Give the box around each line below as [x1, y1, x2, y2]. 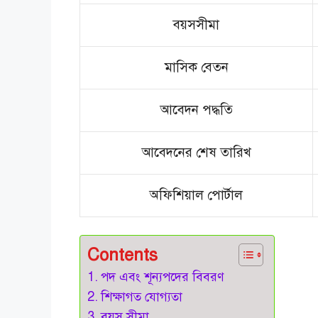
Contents [87, 244, 158, 266]
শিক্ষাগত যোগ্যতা [100, 289, 186, 305]
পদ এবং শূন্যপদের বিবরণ [100, 269, 228, 285]
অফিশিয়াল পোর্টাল [150, 186, 243, 203]
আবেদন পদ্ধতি [160, 101, 233, 118]
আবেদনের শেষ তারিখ [141, 143, 251, 160]
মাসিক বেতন [164, 58, 229, 75]
